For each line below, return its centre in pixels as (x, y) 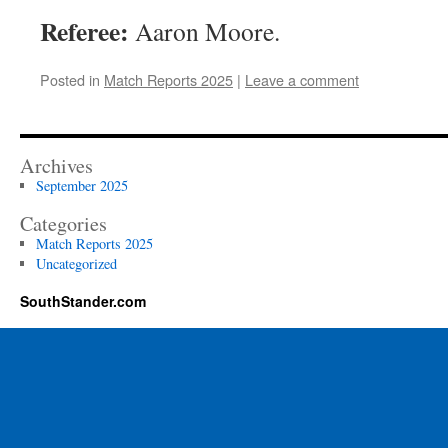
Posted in (70, 79)
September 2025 (81, 185)
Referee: (84, 31)
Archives (56, 165)
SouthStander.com (83, 301)
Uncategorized (76, 263)
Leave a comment (302, 79)
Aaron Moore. (204, 31)
